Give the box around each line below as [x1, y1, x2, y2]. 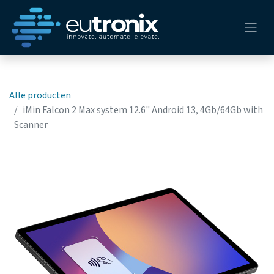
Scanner [14, 118, 48, 131]
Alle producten [9, 89, 71, 102]
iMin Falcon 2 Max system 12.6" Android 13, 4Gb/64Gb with [23, 103, 263, 117]
